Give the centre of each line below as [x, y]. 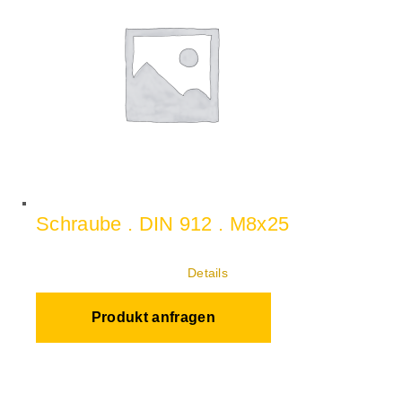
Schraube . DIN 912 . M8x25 [163, 224]
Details [208, 273]
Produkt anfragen [153, 317]
